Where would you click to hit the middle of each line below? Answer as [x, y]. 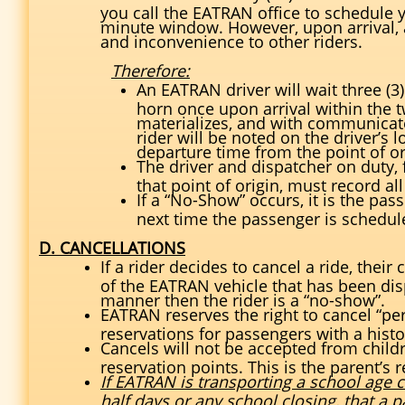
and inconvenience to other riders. [231, 39]
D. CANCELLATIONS [112, 248]
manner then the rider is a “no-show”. [243, 298]
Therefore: [151, 71]
